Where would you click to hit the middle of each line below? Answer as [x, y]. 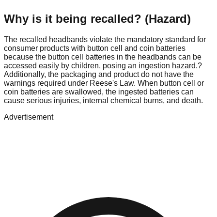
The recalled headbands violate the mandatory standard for [105, 40]
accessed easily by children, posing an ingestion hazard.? [103, 66]
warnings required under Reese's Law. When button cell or [104, 83]
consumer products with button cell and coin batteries [95, 48]
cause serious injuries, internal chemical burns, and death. [103, 101]
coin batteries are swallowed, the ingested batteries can [99, 92]
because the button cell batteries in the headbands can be [103, 57]
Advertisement [29, 117]
